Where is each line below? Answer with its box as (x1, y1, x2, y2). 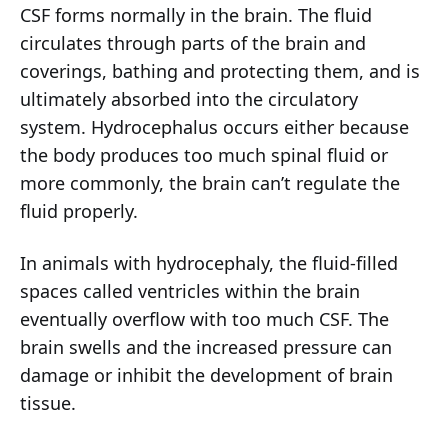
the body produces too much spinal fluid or (20, 143, 388, 168)
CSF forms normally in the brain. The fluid (20, 3, 372, 28)
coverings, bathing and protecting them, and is (20, 59, 420, 84)
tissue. (20, 391, 76, 416)
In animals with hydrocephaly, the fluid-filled (20, 251, 398, 276)
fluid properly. (20, 199, 138, 224)
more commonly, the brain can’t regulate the (20, 171, 400, 196)
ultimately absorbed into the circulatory (20, 87, 358, 112)
